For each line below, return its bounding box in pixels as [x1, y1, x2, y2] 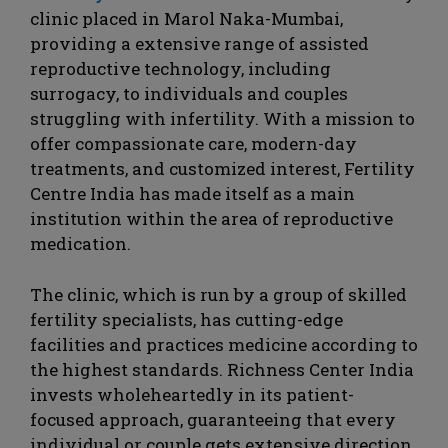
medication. [30, 232, 131, 256]
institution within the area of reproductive [30, 207, 393, 231]
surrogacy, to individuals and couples [30, 82, 348, 106]
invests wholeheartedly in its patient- [30, 382, 354, 406]
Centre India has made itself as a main [30, 182, 355, 206]
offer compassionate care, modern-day [30, 132, 357, 156]
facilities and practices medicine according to [30, 332, 418, 356]
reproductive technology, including [30, 57, 331, 81]
